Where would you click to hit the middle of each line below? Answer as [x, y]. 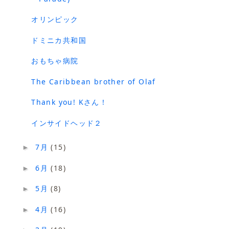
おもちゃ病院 [55, 61]
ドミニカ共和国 [59, 40]
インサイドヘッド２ [67, 123]
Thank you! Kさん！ [70, 102]
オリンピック [55, 19]
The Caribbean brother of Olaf [94, 81]
